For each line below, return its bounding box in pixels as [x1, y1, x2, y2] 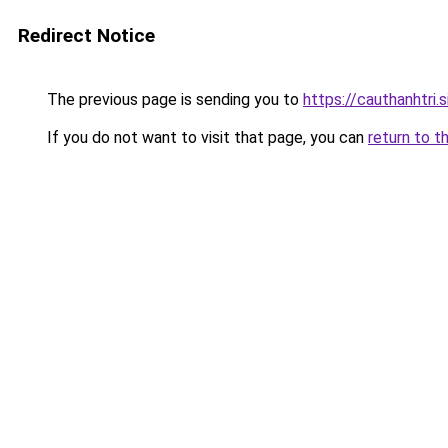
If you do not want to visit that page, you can [43, 128, 368, 147]
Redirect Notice [18, 24, 155, 47]
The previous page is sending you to [43, 90, 303, 109]
